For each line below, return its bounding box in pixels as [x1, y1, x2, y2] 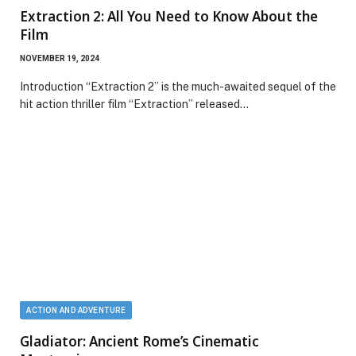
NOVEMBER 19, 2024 [20, 54, 99, 64]
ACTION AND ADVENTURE [26, 306, 126, 315]
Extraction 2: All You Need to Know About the [20, 7, 318, 26]
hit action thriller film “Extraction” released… [20, 98, 249, 111]
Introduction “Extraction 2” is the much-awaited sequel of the [20, 80, 336, 94]
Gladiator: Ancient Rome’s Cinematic [20, 332, 259, 351]
